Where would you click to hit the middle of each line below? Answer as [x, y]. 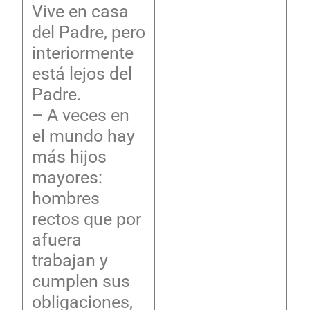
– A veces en [80, 115]
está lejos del [82, 73]
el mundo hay [83, 136]
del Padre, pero [88, 32]
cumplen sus [81, 281]
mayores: [67, 177]
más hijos [69, 156]
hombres [65, 198]
